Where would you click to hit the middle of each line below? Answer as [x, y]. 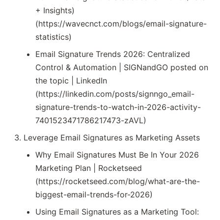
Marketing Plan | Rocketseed [89, 168]
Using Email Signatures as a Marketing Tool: [117, 212]
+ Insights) [55, 11]
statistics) [54, 37]
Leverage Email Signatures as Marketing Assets [112, 138]
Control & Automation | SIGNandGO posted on [122, 68]
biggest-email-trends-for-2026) [94, 195]
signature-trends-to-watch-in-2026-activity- [118, 107]
